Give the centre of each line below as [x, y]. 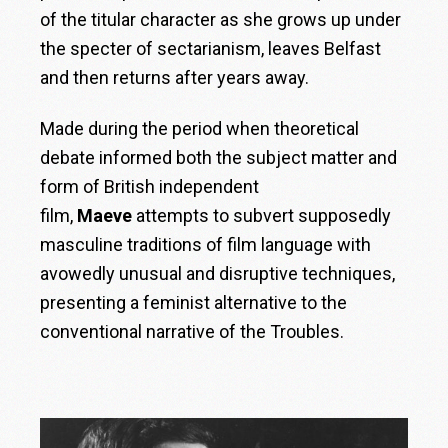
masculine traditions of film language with [206, 245]
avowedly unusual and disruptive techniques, [218, 274]
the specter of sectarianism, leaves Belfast [211, 49]
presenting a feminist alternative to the [194, 303]
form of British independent [150, 187]
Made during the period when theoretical [200, 129]
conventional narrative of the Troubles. [192, 332]
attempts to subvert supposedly [264, 216]
